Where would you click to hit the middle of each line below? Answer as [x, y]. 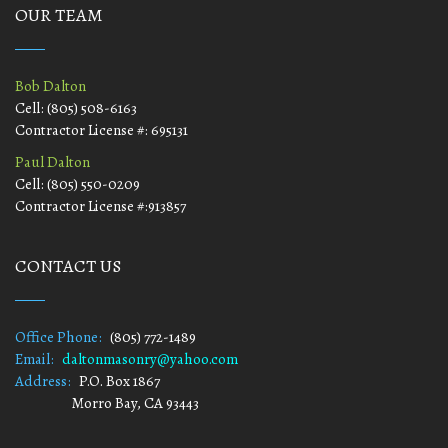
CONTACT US [68, 266]
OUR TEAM [59, 15]
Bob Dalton [50, 86]
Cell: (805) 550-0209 [77, 184]
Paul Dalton [52, 162]
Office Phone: [58, 337]
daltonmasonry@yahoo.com [150, 359]
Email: [34, 359]
